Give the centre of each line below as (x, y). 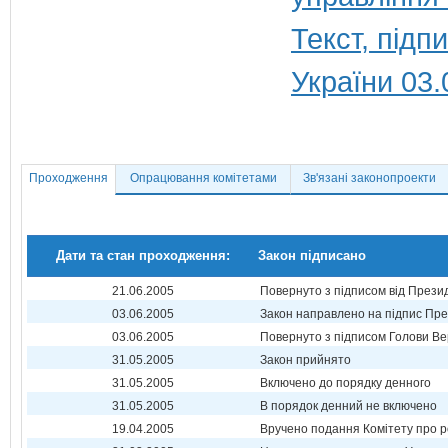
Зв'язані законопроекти (369, 178)
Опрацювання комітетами (203, 178)
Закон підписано (312, 255)
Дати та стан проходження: (142, 255)
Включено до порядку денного (345, 383)
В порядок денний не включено (348, 406)
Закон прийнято (305, 360)
